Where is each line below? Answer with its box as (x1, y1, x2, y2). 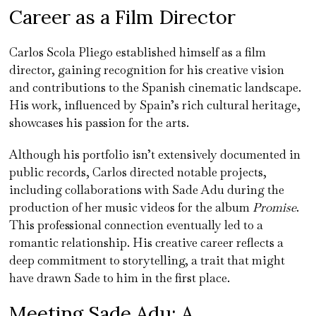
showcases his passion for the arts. (9, 114, 190, 130)
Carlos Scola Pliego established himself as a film (9, 44, 267, 60)
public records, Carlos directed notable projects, (9, 164, 267, 180)
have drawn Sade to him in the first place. (9, 269, 231, 286)
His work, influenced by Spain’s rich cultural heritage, (9, 97, 301, 113)
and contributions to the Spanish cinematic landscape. (9, 79, 302, 95)
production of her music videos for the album (9, 199, 253, 215)
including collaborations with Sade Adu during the (9, 181, 285, 197)
